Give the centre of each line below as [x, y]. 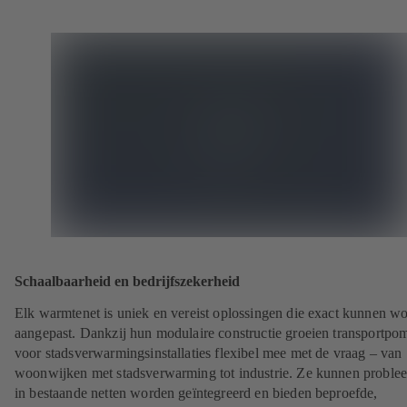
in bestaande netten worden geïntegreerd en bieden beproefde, [196, 392]
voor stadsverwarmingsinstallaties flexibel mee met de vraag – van [208, 352]
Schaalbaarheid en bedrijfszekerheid [127, 281]
